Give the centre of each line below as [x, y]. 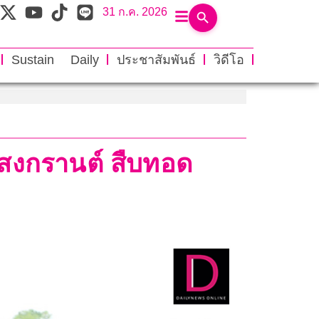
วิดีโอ [229, 59]
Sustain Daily [55, 59]
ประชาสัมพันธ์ [156, 59]
